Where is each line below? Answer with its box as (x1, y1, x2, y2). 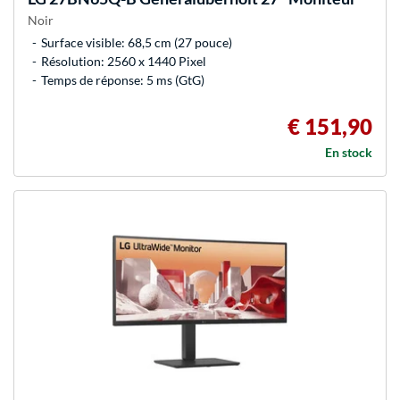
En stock (325, 144, 372, 160)
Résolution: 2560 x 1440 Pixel (41, 53, 206, 69)
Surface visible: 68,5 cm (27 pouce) (41, 34, 232, 50)
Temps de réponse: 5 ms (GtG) (41, 71, 204, 87)
